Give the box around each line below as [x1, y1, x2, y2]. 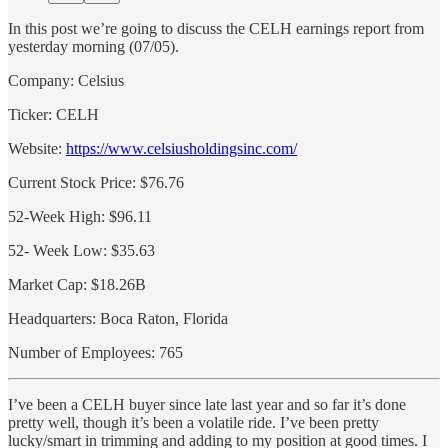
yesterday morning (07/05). [8, 38, 179, 56]
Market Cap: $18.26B [8, 276, 146, 294]
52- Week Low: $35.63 [8, 242, 155, 260]
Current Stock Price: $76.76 [8, 174, 184, 192]
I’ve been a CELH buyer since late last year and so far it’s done [8, 396, 406, 414]
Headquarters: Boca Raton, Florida [8, 310, 228, 328]
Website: [8, 140, 66, 158]
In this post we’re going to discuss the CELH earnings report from [8, 20, 424, 38]
